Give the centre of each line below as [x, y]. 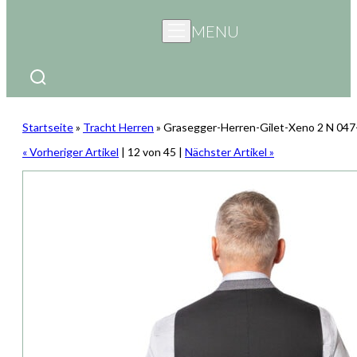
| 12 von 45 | [152, 152]
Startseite [48, 127]
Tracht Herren [118, 127]
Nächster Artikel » [229, 152]
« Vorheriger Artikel [71, 152]
